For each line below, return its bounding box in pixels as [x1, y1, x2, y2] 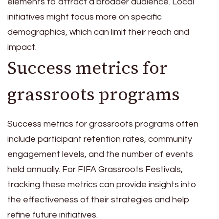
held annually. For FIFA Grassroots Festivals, [7, 164, 183, 174]
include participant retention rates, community [7, 134, 192, 144]
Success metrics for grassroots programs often [7, 119, 198, 129]
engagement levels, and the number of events [7, 149, 193, 159]
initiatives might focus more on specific [7, 12, 162, 22]
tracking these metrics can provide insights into [7, 179, 197, 189]
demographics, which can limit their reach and [7, 27, 189, 37]
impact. [7, 43, 37, 52]
